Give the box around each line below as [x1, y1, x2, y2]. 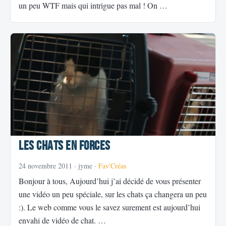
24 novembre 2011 [19, 161, 72, 171]
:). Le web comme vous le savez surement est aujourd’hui [19, 202, 200, 213]
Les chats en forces [19, 138, 110, 154]
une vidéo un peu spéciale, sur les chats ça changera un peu [19, 189, 207, 200]
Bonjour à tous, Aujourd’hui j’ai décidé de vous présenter [19, 176, 201, 187]
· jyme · [72, 161, 98, 171]
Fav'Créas [98, 161, 126, 171]
